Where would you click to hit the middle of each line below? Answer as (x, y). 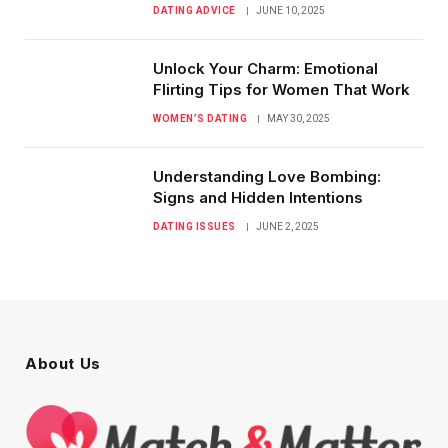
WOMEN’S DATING (200, 118)
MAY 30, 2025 (298, 118)
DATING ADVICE (194, 10)
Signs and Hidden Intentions (258, 197)
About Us (63, 363)
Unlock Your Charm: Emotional (265, 68)
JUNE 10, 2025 (290, 10)
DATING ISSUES (194, 226)
